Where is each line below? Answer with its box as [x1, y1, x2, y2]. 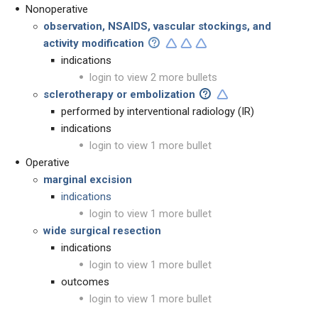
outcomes [61, 275, 109, 288]
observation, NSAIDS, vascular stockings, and [43, 20, 271, 33]
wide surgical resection [43, 224, 161, 237]
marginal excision [43, 173, 132, 186]
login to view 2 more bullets [89, 71, 217, 84]
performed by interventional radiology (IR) [61, 105, 254, 118]
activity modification [43, 37, 147, 50]
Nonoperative [26, 3, 88, 16]
